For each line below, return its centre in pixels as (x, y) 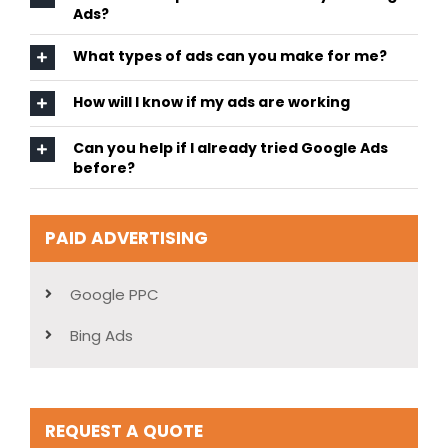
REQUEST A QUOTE (123, 431)
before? (103, 168)
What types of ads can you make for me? (229, 56)
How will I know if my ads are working (211, 102)
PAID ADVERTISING (126, 238)
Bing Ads (101, 336)
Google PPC (114, 295)
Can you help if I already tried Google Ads (230, 148)
